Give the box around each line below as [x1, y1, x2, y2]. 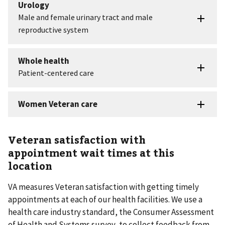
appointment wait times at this [8, 146, 174, 160]
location [8, 159, 52, 173]
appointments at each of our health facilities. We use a [8, 194, 202, 205]
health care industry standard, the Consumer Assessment [8, 206, 214, 218]
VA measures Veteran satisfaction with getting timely [8, 181, 199, 193]
